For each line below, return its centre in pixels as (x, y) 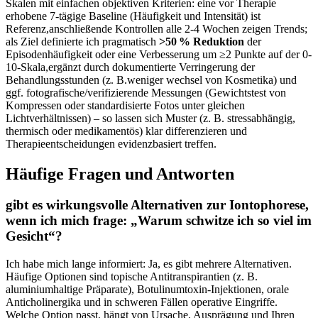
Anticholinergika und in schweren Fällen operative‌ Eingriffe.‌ (142, 302)
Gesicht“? (34, 236)
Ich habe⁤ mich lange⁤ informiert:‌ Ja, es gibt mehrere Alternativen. (149, 264)
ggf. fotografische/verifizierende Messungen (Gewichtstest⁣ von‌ (146, 92)
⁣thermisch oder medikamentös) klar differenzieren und (126, 131)
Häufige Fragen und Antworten (120, 174)
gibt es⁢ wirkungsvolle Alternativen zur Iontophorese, (157, 205)
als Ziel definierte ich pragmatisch (82, 41)
